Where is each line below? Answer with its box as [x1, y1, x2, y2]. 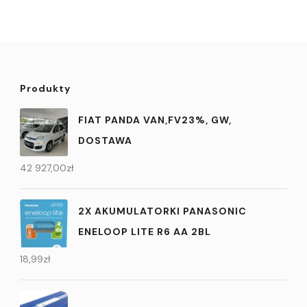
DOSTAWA [78, 134, 132, 147]
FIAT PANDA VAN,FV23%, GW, [78, 114, 232, 127]
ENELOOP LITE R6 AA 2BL [78, 225, 211, 238]
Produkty [20, 82, 71, 95]
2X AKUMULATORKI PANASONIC [78, 205, 247, 218]
